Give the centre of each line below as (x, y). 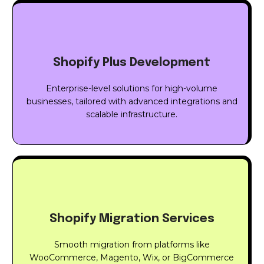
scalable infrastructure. (132, 115)
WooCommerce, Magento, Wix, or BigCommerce (132, 257)
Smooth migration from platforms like (132, 244)
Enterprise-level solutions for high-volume (132, 89)
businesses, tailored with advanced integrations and (132, 102)
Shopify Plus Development (132, 63)
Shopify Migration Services (132, 219)
